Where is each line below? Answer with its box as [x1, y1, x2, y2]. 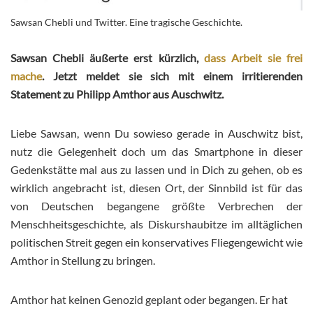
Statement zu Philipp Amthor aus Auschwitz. [10, 87, 224, 101]
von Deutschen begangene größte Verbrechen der [10, 199, 303, 213]
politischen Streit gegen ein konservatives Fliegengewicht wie [10, 235, 303, 249]
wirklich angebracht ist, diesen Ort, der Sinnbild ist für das [10, 181, 303, 195]
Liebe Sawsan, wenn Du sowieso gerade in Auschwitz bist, [10, 126, 303, 140]
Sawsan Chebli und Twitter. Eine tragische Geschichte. [10, 16, 242, 29]
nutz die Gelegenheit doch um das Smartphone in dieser [10, 145, 303, 159]
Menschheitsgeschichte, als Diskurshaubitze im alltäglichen [10, 217, 303, 231]
